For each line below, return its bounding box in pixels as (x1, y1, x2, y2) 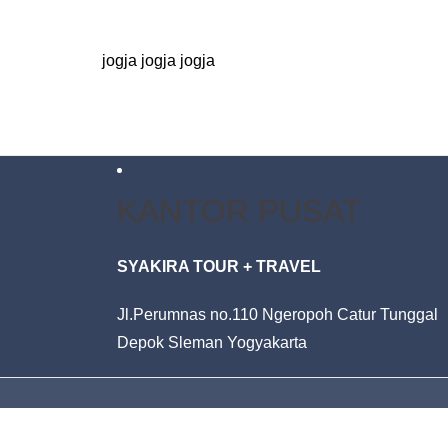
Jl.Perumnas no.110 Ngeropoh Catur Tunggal (117, 306, 438, 323)
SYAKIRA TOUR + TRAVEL (117, 258, 321, 275)
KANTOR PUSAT (117, 193, 362, 229)
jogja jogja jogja (102, 52, 215, 69)
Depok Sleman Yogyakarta (117, 334, 307, 351)
